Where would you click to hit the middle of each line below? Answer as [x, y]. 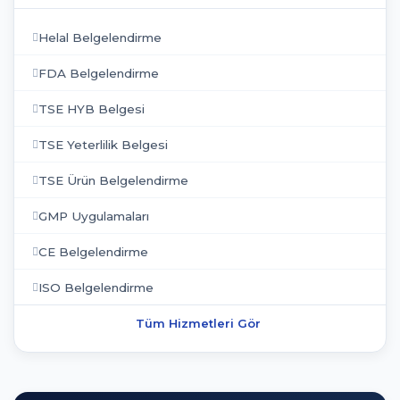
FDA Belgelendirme [99, 73]
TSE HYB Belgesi [92, 108]
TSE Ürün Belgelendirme [113, 180]
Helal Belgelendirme [100, 37]
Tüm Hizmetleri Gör [198, 323]
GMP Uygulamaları [94, 216]
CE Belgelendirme [93, 251]
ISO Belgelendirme [96, 287]
